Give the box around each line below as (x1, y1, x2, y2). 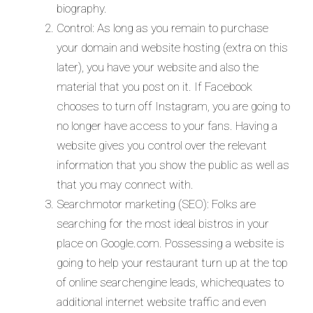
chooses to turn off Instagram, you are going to (57, 99, 290, 113)
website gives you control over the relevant (57, 138, 267, 152)
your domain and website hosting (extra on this (57, 40, 288, 54)
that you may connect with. (57, 177, 194, 191)
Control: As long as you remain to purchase (57, 20, 268, 35)
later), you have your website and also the (57, 59, 259, 74)
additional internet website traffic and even (57, 294, 266, 309)
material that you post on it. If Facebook (57, 79, 252, 94)
